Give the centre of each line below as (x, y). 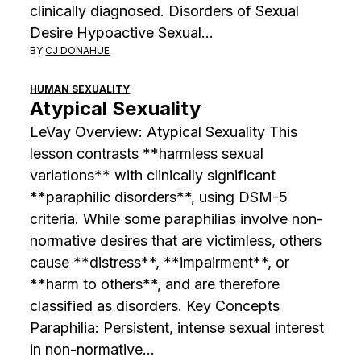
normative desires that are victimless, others (176, 240)
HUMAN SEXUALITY (80, 89)
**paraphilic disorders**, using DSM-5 (159, 197)
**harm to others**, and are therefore (155, 284)
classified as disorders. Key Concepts (155, 305)
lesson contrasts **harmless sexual (147, 153)
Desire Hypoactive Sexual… (122, 32)
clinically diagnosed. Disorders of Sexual (165, 10)
